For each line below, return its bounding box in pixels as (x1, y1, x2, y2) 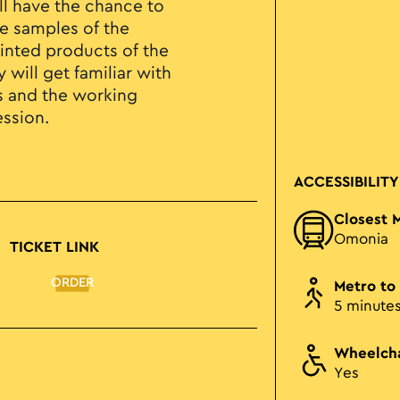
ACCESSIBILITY (294, 175, 398, 190)
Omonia (334, 232, 388, 247)
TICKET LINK (10, 240, 99, 255)
